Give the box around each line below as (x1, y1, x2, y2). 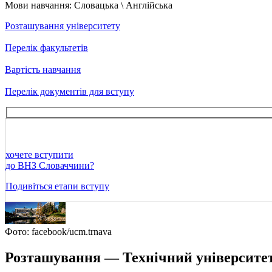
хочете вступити (5, 149, 73, 160)
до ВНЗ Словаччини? (5, 160, 94, 171)
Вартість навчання (5, 64, 81, 75)
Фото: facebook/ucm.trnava (5, 226, 112, 237)
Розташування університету (5, 20, 120, 31)
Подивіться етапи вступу (5, 181, 109, 192)
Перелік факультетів (5, 42, 88, 53)
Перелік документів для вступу (5, 86, 134, 97)
